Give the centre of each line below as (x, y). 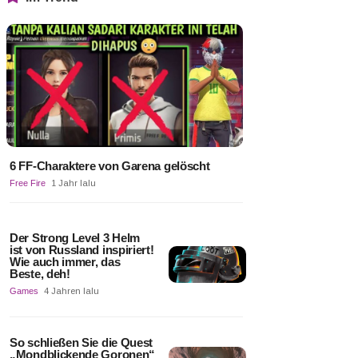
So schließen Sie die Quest (82, 342)
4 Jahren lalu (72, 290)
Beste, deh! (40, 273)
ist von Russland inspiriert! (82, 249)
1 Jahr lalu (74, 183)
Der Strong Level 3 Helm (75, 237)
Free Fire (28, 183)
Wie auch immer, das (65, 261)
